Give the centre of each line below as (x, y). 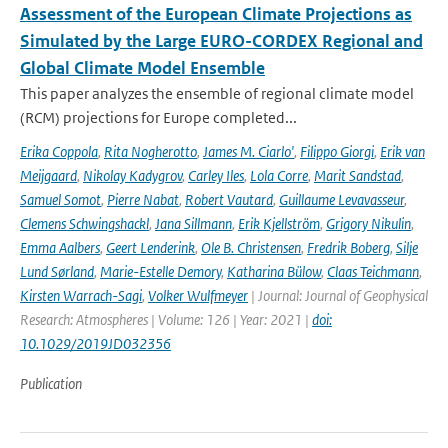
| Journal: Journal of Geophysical (338, 295)
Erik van (402, 151)
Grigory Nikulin (368, 223)
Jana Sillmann (193, 223)
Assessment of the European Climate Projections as (216, 14)
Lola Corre (279, 175)
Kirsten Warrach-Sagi (81, 295)
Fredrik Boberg (348, 247)
